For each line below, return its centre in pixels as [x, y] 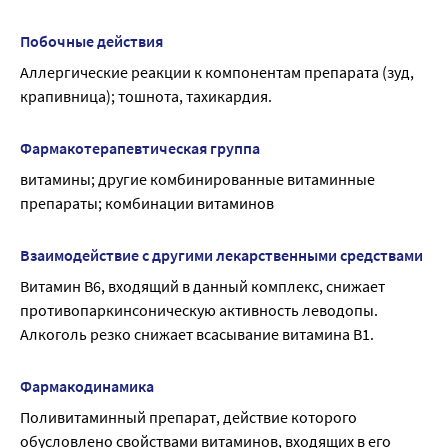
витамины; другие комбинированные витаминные [197, 179]
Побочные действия [91, 41]
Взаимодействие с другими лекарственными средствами [221, 255]
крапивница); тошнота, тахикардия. [146, 96]
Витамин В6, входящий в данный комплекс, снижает [202, 286]
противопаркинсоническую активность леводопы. [199, 310]
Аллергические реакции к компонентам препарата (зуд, [217, 72]
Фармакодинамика [87, 386]
